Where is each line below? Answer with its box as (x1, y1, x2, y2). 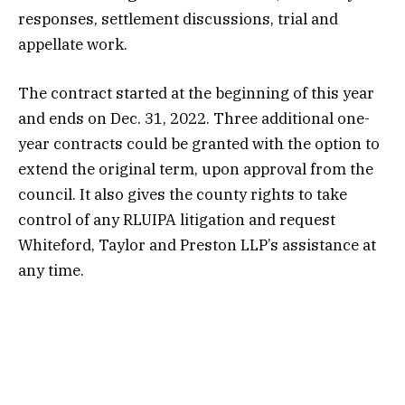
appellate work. (18, 34, 127, 55)
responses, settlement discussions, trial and (18, 9, 338, 30)
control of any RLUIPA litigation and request (18, 210, 335, 231)
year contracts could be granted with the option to (18, 134, 380, 155)
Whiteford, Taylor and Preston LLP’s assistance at (18, 235, 376, 256)
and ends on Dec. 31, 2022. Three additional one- (18, 108, 370, 129)
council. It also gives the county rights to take (18, 184, 347, 205)
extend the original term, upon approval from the (18, 159, 373, 180)
